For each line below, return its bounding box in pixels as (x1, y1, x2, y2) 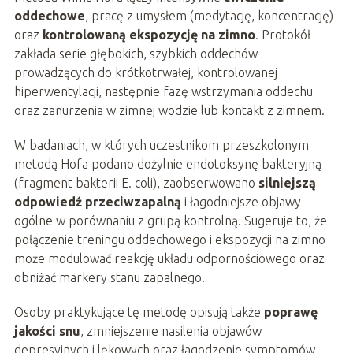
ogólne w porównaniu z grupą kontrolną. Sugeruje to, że (13, 214, 327, 229)
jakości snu (13, 324, 80, 339)
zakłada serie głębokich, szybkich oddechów (13, 46, 258, 61)
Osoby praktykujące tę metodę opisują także (13, 305, 264, 320)
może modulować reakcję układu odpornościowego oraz (13, 251, 325, 266)
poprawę (263, 305, 318, 320)
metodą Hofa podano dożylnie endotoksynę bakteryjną (13, 157, 321, 172)
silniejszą (258, 176, 316, 191)
